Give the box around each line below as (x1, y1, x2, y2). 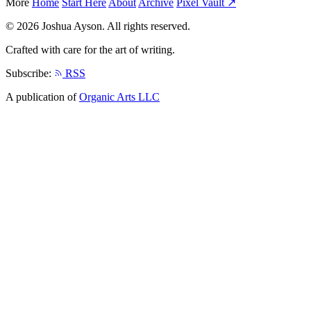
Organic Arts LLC (79, 90, 160, 103)
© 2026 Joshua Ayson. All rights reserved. (6, 19, 190, 32)
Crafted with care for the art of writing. (6, 43, 175, 56)
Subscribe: (6, 67, 51, 79)
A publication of (6, 90, 79, 103)
